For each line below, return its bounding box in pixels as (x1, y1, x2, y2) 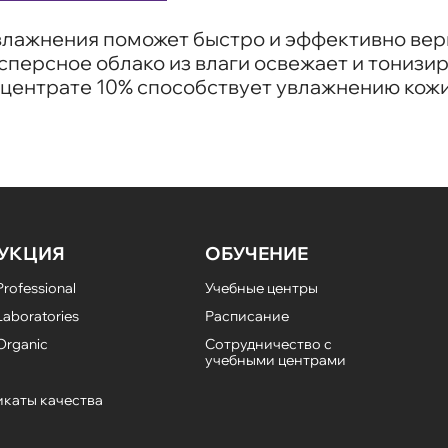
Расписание (204, 307, 289, 326)
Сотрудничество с (204, 335, 332, 354)
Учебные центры (204, 279, 318, 298)
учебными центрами (204, 351, 346, 370)
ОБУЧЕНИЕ (204, 242, 308, 266)
